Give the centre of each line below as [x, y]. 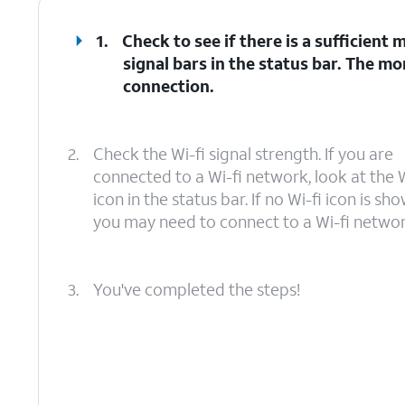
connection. [169, 86]
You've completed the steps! [197, 289]
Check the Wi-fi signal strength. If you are [243, 154]
